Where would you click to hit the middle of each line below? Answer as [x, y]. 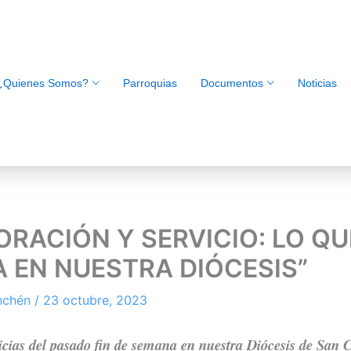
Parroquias [150, 83]
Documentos [232, 83]
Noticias [317, 83]
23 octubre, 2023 [96, 300]
